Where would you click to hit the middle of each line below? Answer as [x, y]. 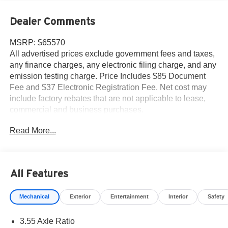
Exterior [80, 197]
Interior [178, 197]
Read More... [33, 130]
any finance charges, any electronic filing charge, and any [113, 65]
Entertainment [129, 197]
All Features [39, 173]
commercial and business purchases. [76, 110]
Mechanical [35, 197]
